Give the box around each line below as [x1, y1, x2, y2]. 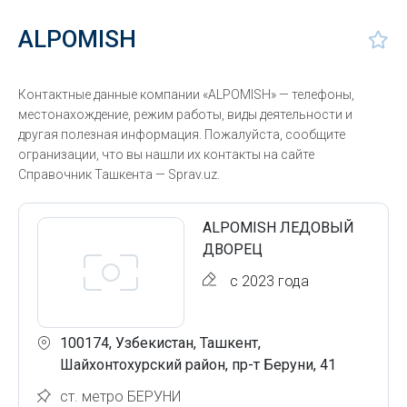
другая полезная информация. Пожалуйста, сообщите [18, 127, 345, 142]
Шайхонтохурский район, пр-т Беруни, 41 [60, 356, 336, 373]
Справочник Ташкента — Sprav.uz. [18, 167, 220, 182]
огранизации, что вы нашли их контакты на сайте [18, 147, 314, 162]
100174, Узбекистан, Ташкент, [60, 334, 261, 352]
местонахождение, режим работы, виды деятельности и [18, 107, 352, 122]
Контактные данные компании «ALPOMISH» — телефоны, [18, 87, 354, 102]
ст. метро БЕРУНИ [60, 388, 181, 405]
